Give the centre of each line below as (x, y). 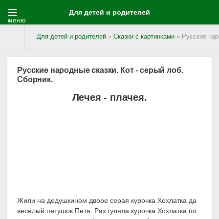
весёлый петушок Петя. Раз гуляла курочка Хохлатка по (107, 211)
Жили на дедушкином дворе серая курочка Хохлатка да (107, 201)
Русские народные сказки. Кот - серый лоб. (100, 70)
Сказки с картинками (144, 37)
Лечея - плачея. (109, 98)
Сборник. (35, 79)
